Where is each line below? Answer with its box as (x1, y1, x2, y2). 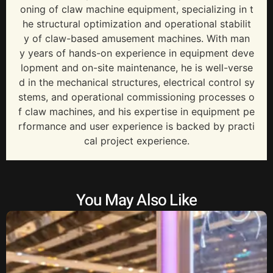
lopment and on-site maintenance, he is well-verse (20, 62, 253, 74)
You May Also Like (76, 189, 197, 213)
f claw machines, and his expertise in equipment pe (18, 105, 255, 118)
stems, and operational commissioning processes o (18, 91, 255, 104)
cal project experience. (83, 135, 190, 147)
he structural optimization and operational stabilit (22, 18, 251, 30)
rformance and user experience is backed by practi (18, 120, 255, 133)
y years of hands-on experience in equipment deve (19, 47, 254, 60)
